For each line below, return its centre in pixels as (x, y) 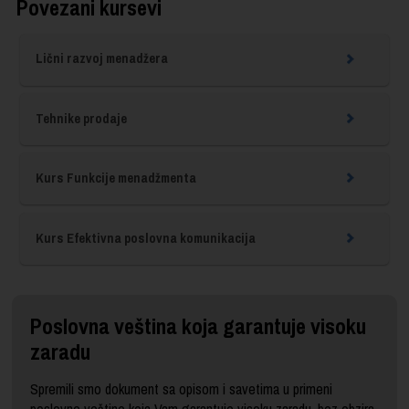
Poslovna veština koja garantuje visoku (199, 326)
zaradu (61, 352)
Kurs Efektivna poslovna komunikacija (145, 237)
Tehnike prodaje (81, 118)
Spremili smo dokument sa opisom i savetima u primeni (182, 389)
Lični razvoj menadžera (101, 58)
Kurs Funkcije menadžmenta (115, 178)
